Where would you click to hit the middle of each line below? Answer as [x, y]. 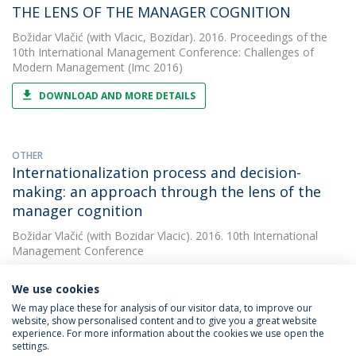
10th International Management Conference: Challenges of [163, 52]
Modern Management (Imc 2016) [97, 67]
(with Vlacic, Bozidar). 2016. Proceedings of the [205, 37]
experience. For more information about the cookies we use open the [168, 333]
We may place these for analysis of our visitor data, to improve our [162, 308]
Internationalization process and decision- [157, 172]
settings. [31, 346]
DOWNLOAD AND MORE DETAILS [117, 96]
